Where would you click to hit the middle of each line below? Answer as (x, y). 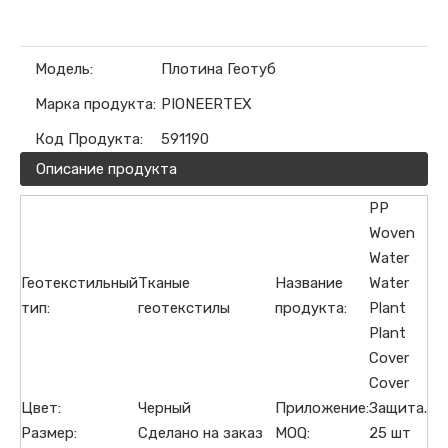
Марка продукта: (95, 103)
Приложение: (322, 407)
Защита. (398, 407)
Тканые (164, 282)
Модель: (64, 68)
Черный (164, 407)
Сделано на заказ (200, 432)
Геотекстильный (79, 282)
